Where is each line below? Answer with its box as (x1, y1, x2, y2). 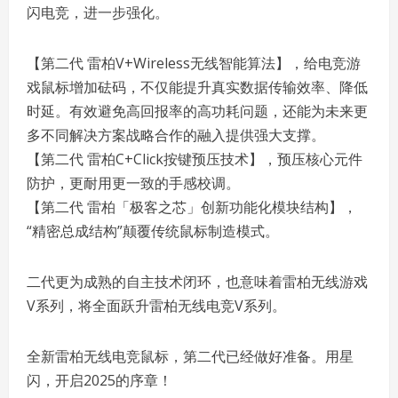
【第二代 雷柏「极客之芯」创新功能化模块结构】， (27, 197, 357, 217)
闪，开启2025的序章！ (27, 370, 172, 390)
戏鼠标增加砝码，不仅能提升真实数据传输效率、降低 (27, 77, 368, 97)
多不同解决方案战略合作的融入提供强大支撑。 (27, 125, 325, 145)
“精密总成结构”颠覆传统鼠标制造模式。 (27, 221, 279, 241)
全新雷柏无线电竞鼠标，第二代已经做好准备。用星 (27, 346, 354, 366)
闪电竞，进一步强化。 (27, 3, 169, 22)
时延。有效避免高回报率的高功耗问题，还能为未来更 (27, 101, 368, 121)
